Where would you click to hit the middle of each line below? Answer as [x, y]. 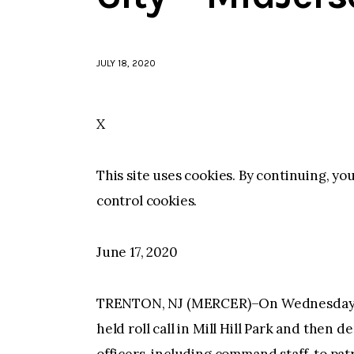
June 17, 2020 [137, 252]
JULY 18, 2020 [126, 64]
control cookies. [147, 201]
